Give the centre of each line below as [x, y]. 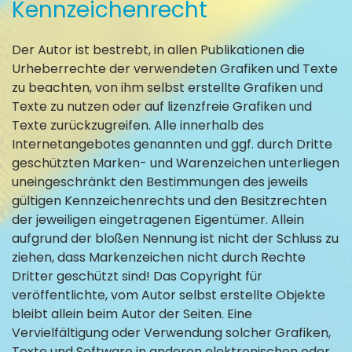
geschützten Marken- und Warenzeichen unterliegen [176, 163]
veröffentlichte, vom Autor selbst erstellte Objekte [169, 295]
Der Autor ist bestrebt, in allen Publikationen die [158, 49]
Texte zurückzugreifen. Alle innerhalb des [138, 125]
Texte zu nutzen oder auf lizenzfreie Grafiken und [162, 106]
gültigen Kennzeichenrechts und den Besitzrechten [169, 200]
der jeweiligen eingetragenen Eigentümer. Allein [158, 219]
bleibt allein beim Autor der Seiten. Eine [132, 313]
